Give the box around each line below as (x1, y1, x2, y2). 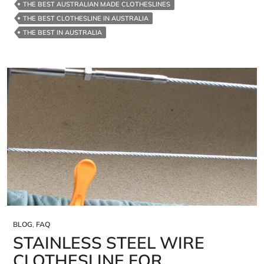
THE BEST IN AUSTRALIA (23, 28, 102, 37)
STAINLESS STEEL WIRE (13, 232, 204, 253)
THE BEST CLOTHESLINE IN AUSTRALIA (23, 14, 148, 22)
